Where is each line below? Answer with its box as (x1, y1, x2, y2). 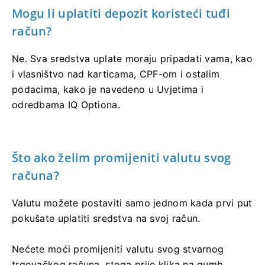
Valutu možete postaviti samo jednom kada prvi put (12, 196, 253, 209)
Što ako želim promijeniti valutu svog (12, 149, 231, 166)
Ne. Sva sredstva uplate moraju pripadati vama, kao (12, 52, 253, 64)
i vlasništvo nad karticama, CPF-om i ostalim (12, 67, 220, 80)
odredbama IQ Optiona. (12, 98, 120, 111)
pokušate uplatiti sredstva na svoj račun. (12, 212, 201, 224)
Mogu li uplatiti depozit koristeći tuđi (12, 5, 230, 21)
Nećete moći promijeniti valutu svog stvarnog (12, 243, 224, 255)
